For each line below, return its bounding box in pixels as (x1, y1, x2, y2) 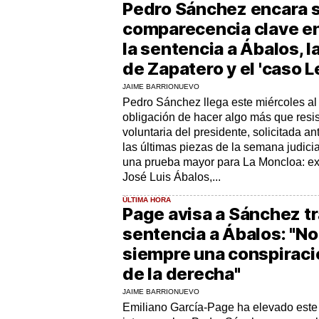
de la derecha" (122, 263, 241, 284)
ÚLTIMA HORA (122, 195, 171, 204)
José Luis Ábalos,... (122, 170, 221, 183)
